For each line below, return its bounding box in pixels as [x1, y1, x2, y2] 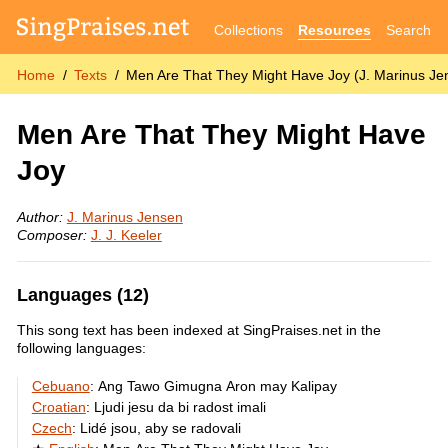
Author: [16, 209, 63, 226]
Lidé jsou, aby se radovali [79, 420, 241, 436]
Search [386, 21, 432, 38]
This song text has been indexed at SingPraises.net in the [16, 322, 381, 338]
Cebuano [31, 378, 90, 394]
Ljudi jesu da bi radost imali [93, 399, 266, 415]
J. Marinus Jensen [66, 209, 183, 226]
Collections [213, 21, 283, 38]
